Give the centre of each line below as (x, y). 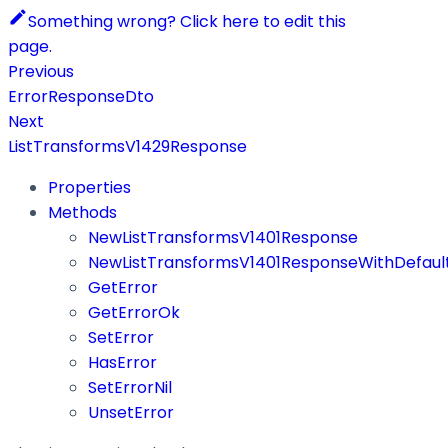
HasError (122, 362)
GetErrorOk (134, 312)
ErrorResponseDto (81, 96)
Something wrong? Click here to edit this (187, 21)
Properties (89, 187)
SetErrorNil (130, 387)
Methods (82, 212)
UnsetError (131, 412)
